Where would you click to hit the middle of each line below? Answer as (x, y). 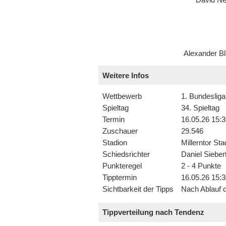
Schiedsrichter (126, 155)
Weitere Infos (126, 75)
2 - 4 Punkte (201, 166)
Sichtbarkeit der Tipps (138, 189)
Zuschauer (120, 131)
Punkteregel (122, 166)
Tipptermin (119, 178)
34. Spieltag (200, 108)
